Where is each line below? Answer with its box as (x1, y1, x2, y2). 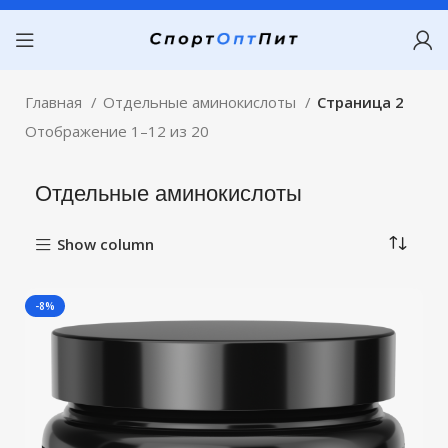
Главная (25, 92, 86, 112)
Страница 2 (317, 92, 404, 112)
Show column (56, 234, 154, 255)
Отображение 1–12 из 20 (25, 121, 209, 141)
